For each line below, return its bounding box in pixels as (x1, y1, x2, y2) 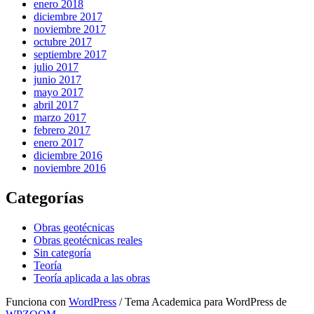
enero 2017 (34, 137, 83, 149)
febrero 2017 (34, 124, 90, 137)
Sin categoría (34, 246, 91, 259)
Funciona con (6, 295, 69, 308)
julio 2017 (34, 61, 78, 74)
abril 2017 (34, 99, 78, 111)
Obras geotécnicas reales (34, 233, 142, 246)
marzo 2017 (34, 111, 86, 124)
